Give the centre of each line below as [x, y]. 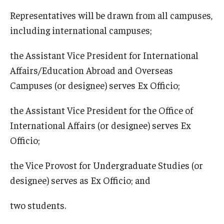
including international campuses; [81, 30]
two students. [38, 205]
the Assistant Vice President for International [104, 55]
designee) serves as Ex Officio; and [80, 180]
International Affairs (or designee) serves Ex [100, 125]
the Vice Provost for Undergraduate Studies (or [106, 165]
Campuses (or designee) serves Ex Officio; [95, 85]
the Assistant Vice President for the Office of [101, 110]
